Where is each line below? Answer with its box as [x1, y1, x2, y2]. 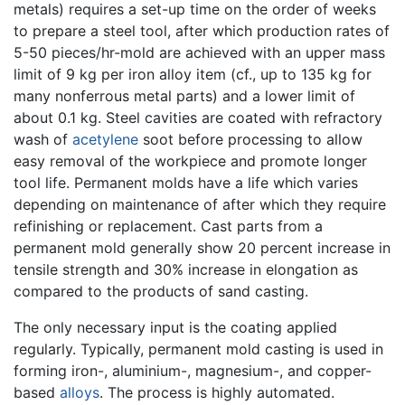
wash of [14, 129, 72, 148]
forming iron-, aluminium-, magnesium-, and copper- [14, 361, 372, 380]
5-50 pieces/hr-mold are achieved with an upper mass [14, 42, 385, 61]
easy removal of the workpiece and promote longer [14, 151, 367, 170]
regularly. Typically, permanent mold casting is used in [14, 339, 383, 358]
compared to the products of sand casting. [14, 281, 308, 300]
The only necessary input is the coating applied [14, 317, 337, 336]
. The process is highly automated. [99, 382, 334, 401]
